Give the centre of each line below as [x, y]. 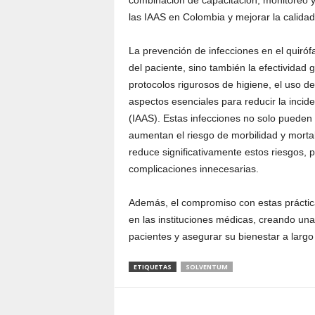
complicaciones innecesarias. [193, 169]
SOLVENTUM [206, 267]
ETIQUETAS [152, 267]
